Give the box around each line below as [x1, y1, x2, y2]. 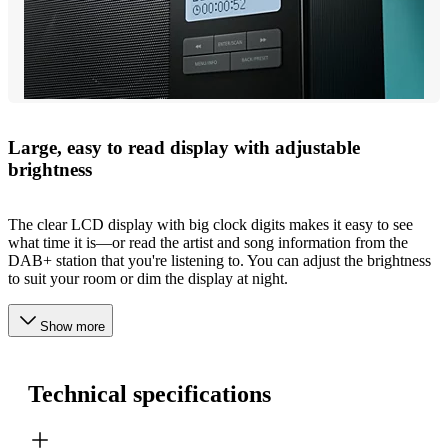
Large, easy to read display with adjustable [8, 137, 360, 159]
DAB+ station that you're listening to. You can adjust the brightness [8, 251, 431, 269]
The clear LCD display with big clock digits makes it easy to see [8, 215, 413, 233]
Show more [40, 318, 105, 334]
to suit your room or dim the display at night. [8, 269, 288, 287]
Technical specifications [28, 380, 271, 407]
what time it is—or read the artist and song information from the [8, 233, 408, 251]
